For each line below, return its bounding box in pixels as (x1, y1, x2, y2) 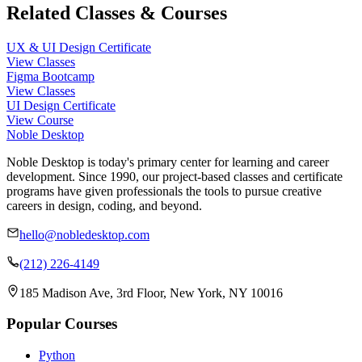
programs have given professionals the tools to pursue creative (6, 183, 322, 198)
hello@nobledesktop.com (19, 227, 149, 242)
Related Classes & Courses (6, 2, 227, 23)
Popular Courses (6, 315, 117, 333)
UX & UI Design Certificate (6, 40, 151, 54)
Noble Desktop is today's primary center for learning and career (6, 154, 329, 169)
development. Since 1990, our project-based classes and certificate (6, 169, 343, 183)
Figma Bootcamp (6, 69, 95, 83)
